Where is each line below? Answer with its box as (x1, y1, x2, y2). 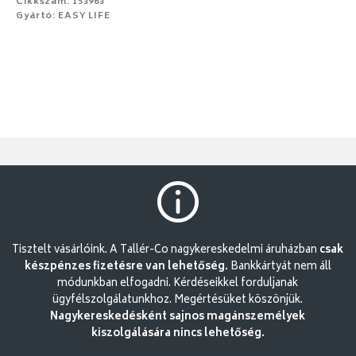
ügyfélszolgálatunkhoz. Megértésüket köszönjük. (52, 291, 304, 310)
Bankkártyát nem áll (227, 257, 331, 277)
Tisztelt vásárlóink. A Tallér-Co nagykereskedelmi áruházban (12, 241, 320, 260)
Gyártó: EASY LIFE (16, 9, 110, 25)
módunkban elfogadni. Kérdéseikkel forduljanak (57, 274, 299, 293)
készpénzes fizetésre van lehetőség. (24, 257, 228, 277)
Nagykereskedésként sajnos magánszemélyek (50, 308, 306, 327)
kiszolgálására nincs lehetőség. (91, 324, 265, 343)
